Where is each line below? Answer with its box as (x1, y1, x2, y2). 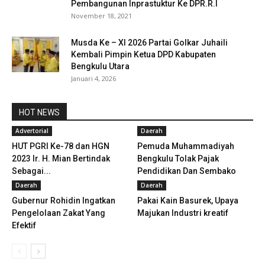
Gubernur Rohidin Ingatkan (12, 196, 115, 205)
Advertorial (15, 127, 49, 135)
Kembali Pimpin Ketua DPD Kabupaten (71, 50, 216, 59)
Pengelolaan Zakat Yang (12, 208, 105, 218)
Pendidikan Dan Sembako (137, 166, 236, 176)
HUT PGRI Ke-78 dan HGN (12, 141, 109, 151)
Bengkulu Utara (71, 62, 130, 71)
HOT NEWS (19, 108, 60, 117)
